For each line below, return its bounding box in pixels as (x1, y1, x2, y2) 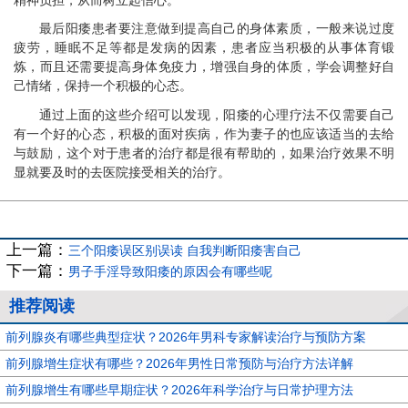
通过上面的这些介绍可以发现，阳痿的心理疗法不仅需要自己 (39, 107, 394, 122)
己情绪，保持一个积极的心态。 (14, 78, 192, 94)
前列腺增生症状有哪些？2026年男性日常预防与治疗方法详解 (5, 356, 353, 372)
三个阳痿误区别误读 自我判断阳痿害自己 (68, 243, 301, 259)
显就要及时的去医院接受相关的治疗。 (14, 164, 230, 179)
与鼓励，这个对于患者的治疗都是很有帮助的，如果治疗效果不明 (14, 145, 394, 160)
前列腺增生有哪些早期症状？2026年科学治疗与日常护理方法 (5, 382, 353, 398)
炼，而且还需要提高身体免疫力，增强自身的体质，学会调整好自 (14, 59, 394, 75)
